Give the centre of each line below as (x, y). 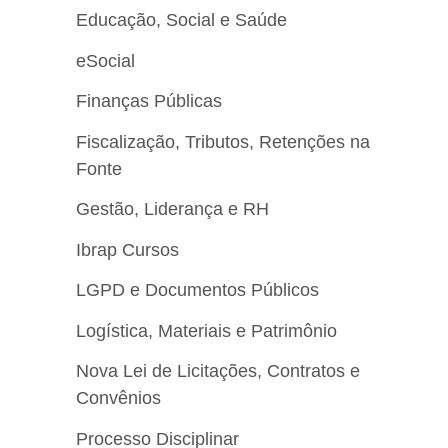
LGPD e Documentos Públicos (197, 290)
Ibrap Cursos (127, 249)
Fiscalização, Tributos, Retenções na (223, 141)
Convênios (118, 398)
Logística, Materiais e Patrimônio (206, 330)
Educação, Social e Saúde (181, 20)
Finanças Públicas (149, 101)
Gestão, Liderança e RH (172, 209)
